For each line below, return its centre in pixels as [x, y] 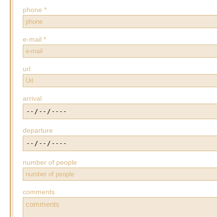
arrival [32, 98]
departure [38, 130]
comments [39, 192]
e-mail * [34, 39]
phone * [35, 9]
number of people [50, 162]
